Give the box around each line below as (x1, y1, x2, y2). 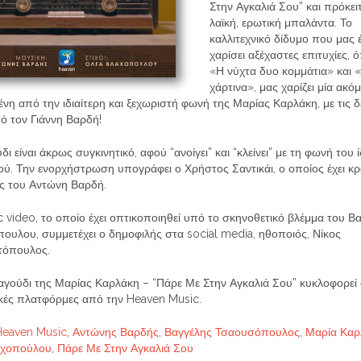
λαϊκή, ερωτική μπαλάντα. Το (210, 15, 352, 29)
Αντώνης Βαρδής (73, 325, 159, 338)
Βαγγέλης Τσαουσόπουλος (164, 325, 300, 338)
